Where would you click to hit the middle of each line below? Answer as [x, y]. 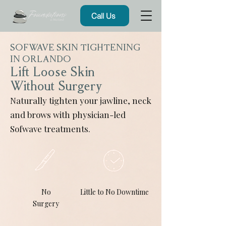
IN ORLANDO [41, 59]
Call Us [104, 16]
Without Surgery [56, 86]
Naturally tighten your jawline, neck [81, 100]
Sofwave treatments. [50, 129]
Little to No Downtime [115, 192]
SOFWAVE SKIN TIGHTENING [75, 48]
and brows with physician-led [68, 115]
